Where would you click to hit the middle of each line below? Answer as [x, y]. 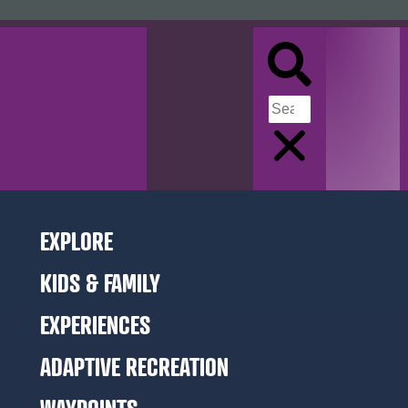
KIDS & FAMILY [100, 283]
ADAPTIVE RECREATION [134, 367]
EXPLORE [76, 241]
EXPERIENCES [95, 325]
